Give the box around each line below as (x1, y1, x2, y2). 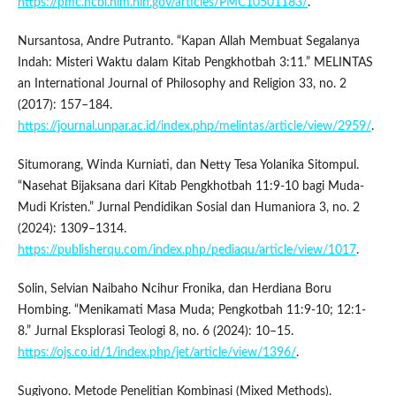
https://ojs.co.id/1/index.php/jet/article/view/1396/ (17, 346, 296, 360)
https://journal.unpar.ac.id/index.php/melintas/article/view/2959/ (17, 120, 371, 133)
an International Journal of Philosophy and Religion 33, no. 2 (17, 78, 346, 91)
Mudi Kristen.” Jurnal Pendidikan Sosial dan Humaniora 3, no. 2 (17, 202, 360, 215)
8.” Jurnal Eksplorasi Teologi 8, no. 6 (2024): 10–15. (17, 325, 293, 339)
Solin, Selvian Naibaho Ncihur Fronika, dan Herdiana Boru (17, 283, 331, 296)
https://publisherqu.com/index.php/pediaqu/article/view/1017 (17, 244, 356, 257)
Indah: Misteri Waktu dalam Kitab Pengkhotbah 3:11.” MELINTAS (17, 57, 373, 70)
